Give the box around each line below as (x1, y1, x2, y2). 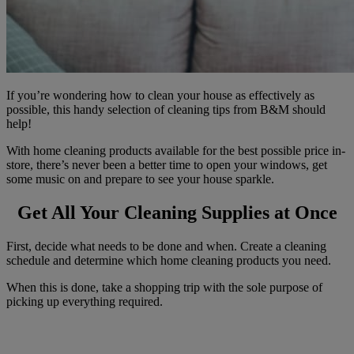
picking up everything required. (6, 294, 163, 308)
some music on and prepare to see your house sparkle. (6, 171, 274, 186)
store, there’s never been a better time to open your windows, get (6, 157, 327, 171)
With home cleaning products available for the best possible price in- (6, 143, 345, 157)
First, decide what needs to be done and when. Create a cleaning (6, 239, 326, 253)
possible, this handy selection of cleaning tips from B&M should (6, 102, 326, 116)
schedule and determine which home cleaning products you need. (6, 253, 331, 267)
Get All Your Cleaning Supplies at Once (17, 201, 337, 223)
